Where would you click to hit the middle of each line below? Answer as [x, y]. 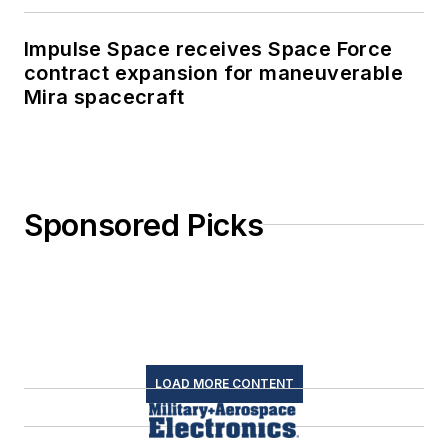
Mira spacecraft [104, 96]
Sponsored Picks [144, 224]
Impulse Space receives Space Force [208, 48]
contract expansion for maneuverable [213, 72]
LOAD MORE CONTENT [224, 383]
